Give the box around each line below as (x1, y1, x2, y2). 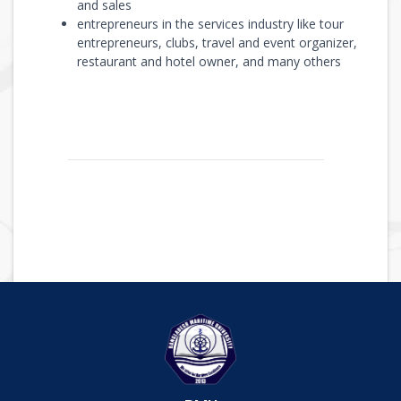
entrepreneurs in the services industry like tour (77, 14, 344, 32)
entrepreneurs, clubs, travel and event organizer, (77, 33, 357, 51)
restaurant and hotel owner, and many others (77, 52, 341, 70)
